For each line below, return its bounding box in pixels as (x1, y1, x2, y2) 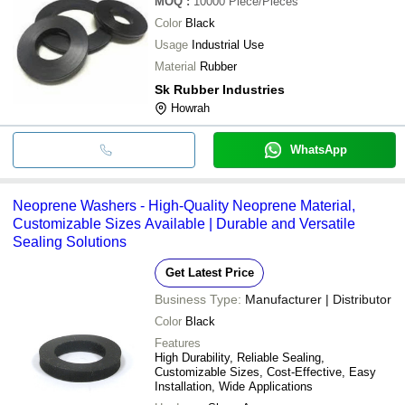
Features (155, 335, 201, 350)
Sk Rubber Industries (155, 81, 285, 97)
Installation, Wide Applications (155, 379, 313, 393)
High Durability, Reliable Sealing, (155, 350, 325, 364)
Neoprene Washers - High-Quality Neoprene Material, (13, 197, 355, 213)
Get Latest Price (165, 265, 254, 279)
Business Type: (155, 291, 241, 306)
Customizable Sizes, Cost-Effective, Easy (155, 364, 376, 379)
